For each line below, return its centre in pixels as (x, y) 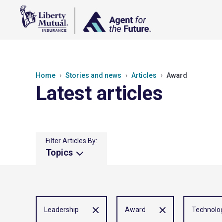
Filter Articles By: (71, 141)
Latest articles (99, 93)
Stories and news (93, 75)
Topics (60, 152)
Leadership (61, 210)
